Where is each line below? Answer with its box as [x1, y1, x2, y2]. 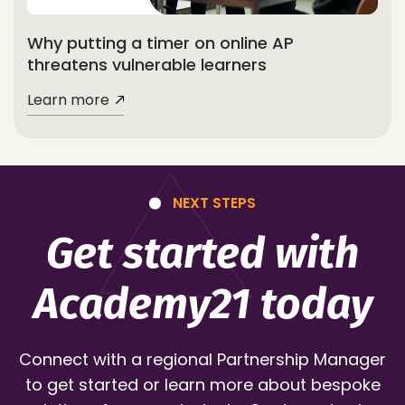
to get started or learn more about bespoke [24, 373, 381, 397]
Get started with [46, 227, 359, 280]
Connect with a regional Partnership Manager [19, 348, 386, 372]
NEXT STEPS [173, 193, 256, 214]
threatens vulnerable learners [27, 53, 267, 77]
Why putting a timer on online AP [27, 32, 294, 55]
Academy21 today [33, 278, 372, 331]
